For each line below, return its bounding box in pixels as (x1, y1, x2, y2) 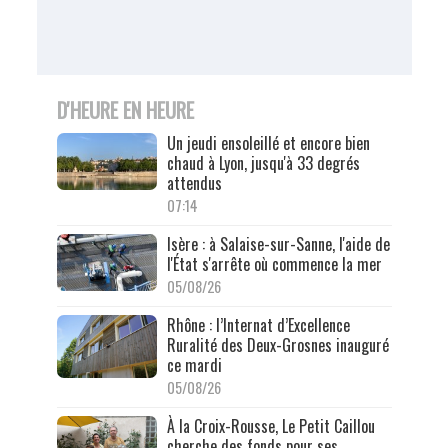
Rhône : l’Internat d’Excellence (166, 313, 350, 338)
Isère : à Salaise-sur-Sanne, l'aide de (166, 232, 390, 257)
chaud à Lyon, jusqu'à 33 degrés (166, 151, 360, 176)
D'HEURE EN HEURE (56, 95, 194, 126)
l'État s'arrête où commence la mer (166, 252, 382, 277)
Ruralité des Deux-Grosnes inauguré (166, 333, 389, 358)
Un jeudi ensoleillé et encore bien (166, 131, 370, 156)
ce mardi (166, 353, 222, 378)
